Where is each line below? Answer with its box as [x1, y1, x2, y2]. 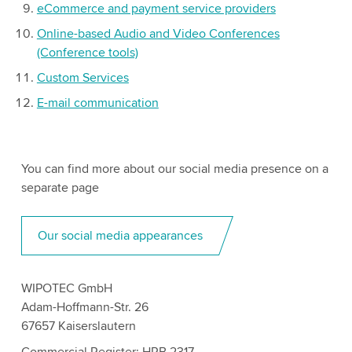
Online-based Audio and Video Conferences [36, 26, 280, 42]
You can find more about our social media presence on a [20, 160, 328, 177]
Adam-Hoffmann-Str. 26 [20, 299, 148, 315]
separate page [20, 179, 99, 196]
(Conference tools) [36, 45, 138, 60]
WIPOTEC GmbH [20, 280, 112, 296]
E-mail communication [36, 95, 159, 111]
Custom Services [36, 70, 129, 86]
